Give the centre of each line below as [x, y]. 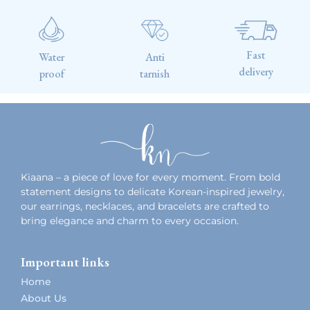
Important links [65, 262]
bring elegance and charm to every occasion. [130, 220]
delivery [256, 71]
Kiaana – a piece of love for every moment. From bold [151, 177]
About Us [44, 298]
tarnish [155, 73]
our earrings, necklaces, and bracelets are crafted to [145, 206]
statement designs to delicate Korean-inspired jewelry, [153, 191]
